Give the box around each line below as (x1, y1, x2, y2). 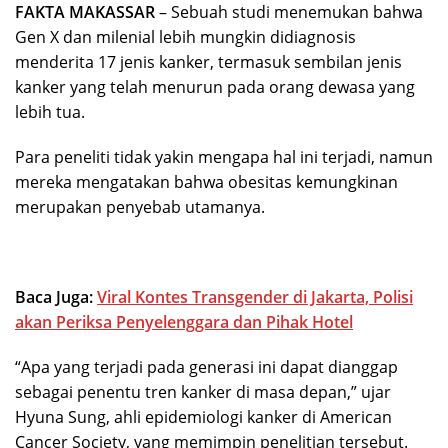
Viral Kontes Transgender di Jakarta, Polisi (97, 285, 413, 308)
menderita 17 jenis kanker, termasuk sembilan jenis (15, 50, 402, 73)
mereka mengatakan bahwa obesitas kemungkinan (15, 170, 398, 193)
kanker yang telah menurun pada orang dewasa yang (15, 75, 415, 98)
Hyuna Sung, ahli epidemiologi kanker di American (15, 405, 392, 428)
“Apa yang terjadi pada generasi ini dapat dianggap (15, 355, 398, 378)
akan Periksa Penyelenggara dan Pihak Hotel (15, 310, 353, 333)
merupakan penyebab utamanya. (15, 195, 265, 218)
